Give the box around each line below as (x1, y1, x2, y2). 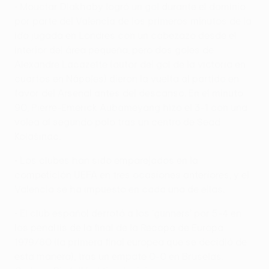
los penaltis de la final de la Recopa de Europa (14, 222, 223, 233)
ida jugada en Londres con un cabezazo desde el (14, 29, 237, 41)
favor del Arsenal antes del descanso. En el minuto (14, 87, 243, 98)
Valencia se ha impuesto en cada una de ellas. (14, 183, 225, 195)
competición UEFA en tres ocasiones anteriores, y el (14, 169, 249, 180)
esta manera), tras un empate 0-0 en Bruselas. (14, 250, 223, 262)
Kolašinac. (14, 130, 61, 142)
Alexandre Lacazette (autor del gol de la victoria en (14, 58, 246, 70)
